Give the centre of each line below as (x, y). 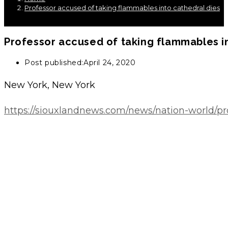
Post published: (54, 63)
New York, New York (50, 85)
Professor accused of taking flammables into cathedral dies (122, 7)
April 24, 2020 (110, 63)
